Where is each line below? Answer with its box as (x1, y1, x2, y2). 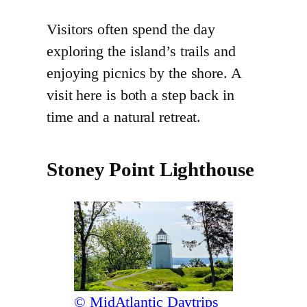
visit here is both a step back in (47, 87, 234, 104)
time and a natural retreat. (47, 109, 201, 126)
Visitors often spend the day (47, 21, 216, 38)
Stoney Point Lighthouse (47, 159, 254, 181)
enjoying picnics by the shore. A (47, 65, 241, 82)
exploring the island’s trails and (47, 43, 236, 60)
